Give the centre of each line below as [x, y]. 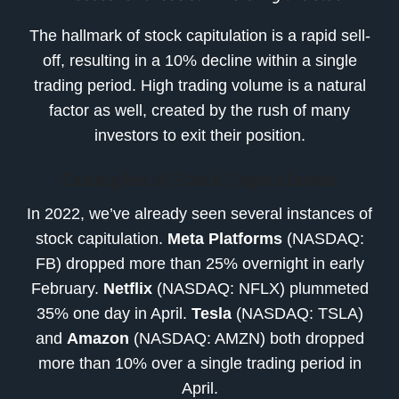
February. [67, 288]
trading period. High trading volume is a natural [199, 85]
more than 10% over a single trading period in [199, 363]
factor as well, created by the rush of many [199, 110]
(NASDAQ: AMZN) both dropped [246, 338]
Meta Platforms [224, 238]
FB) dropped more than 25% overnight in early [199, 263]
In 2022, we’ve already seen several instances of [199, 213]
